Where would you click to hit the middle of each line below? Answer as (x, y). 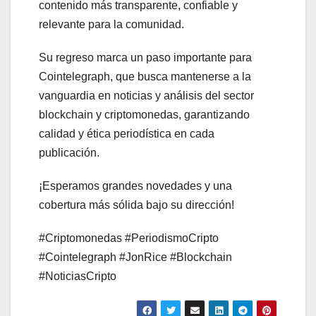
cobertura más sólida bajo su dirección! (136, 205)
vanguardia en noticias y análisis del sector (146, 96)
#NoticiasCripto (78, 276)
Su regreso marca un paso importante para (145, 58)
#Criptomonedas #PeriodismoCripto (129, 238)
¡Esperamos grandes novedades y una (135, 186)
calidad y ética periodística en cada (127, 134)
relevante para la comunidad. (111, 25)
